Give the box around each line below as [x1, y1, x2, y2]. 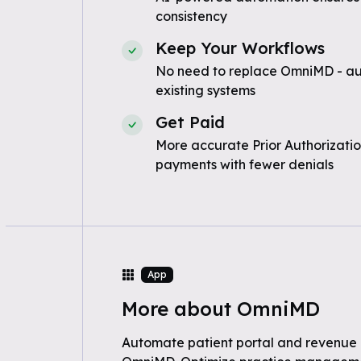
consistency [155, 8, 227, 24]
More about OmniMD [121, 297, 320, 321]
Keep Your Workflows [155, 38, 325, 58]
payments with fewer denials [155, 156, 334, 172]
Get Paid [155, 112, 225, 132]
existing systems [155, 82, 255, 98]
